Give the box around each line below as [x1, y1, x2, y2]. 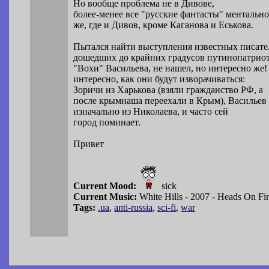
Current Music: [73, 192, 138, 202]
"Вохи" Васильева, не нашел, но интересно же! [73, 63, 268, 74]
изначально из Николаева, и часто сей [73, 106, 229, 117]
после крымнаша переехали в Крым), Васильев [73, 95, 267, 106]
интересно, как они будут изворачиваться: [73, 74, 246, 85]
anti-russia [114, 202, 153, 213]
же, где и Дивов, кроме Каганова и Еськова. [73, 20, 254, 31]
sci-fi [157, 202, 177, 213]
